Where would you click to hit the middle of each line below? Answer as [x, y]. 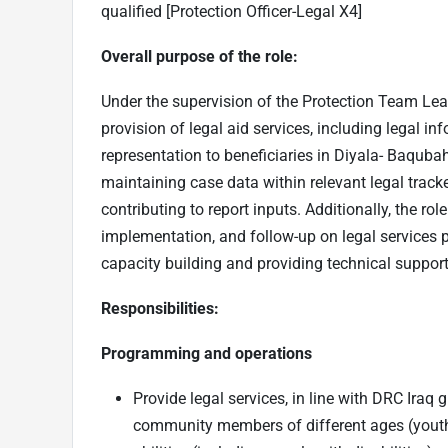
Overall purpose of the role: [199, 56]
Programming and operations [206, 353]
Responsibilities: [160, 308]
